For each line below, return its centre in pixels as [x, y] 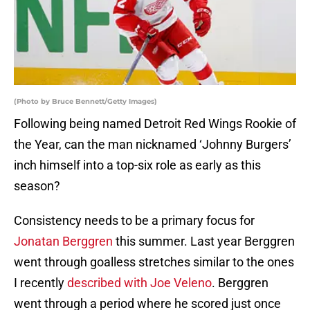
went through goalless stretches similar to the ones [154, 262]
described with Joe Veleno [139, 283]
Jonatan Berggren [63, 241]
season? [37, 186]
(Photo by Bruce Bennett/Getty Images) [85, 102]
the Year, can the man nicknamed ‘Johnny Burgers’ [153, 145]
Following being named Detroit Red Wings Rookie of [155, 124]
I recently [40, 283]
